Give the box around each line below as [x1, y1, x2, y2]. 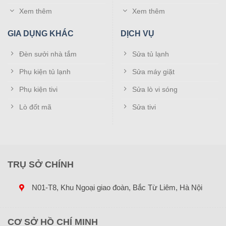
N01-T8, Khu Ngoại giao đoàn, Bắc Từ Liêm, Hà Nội [31, 183, 202, 192]
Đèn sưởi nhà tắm [19, 49, 77, 58]
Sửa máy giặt [132, 67, 175, 76]
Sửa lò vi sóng [132, 85, 178, 93]
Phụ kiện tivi [19, 85, 58, 93]
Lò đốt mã [19, 102, 51, 111]
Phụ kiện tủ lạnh [19, 67, 71, 76]
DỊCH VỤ [121, 29, 154, 38]
